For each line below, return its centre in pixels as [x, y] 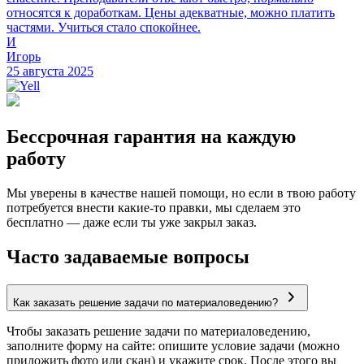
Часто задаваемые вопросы [128, 256]
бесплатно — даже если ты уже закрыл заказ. [132, 222]
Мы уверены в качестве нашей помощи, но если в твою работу [181, 193]
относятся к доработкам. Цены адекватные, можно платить [171, 13]
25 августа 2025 [50, 71]
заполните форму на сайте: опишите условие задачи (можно [173, 345]
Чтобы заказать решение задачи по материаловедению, [158, 331]
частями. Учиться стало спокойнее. [104, 28]
